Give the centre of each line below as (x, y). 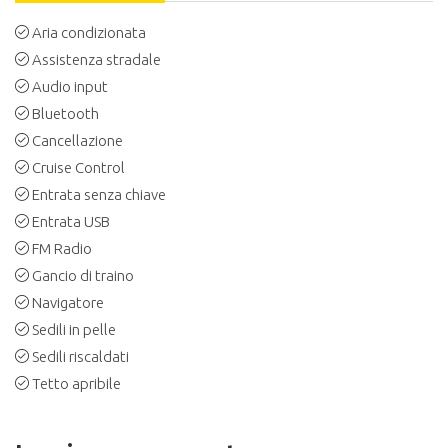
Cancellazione (77, 140)
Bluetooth (65, 113)
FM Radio (62, 248)
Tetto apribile (76, 383)
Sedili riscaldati (80, 356)
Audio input (70, 86)
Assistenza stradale (96, 59)
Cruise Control (78, 167)
